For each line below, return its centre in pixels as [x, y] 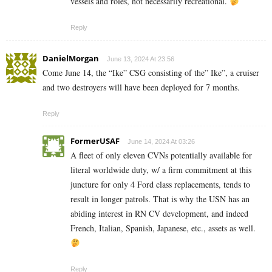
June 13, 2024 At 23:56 [141, 59]
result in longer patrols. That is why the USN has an [160, 199]
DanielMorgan [71, 59]
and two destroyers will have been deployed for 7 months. [141, 87]
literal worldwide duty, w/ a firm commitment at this [161, 170]
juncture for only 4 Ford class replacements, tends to [160, 185]
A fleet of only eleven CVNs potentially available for [161, 155]
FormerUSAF [95, 141]
